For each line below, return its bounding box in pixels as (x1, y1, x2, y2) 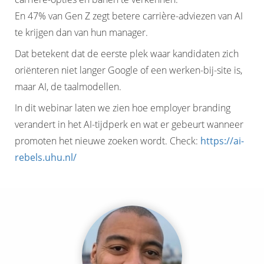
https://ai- (200, 134, 244, 147)
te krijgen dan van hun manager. (15, 26, 148, 39)
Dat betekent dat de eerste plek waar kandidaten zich (15, 47, 239, 60)
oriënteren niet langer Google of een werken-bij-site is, (15, 64, 242, 77)
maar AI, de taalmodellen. (15, 80, 121, 93)
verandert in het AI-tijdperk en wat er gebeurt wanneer (15, 118, 243, 131)
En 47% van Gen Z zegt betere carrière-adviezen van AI (15, 9, 243, 22)
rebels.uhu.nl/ (15, 151, 79, 164)
